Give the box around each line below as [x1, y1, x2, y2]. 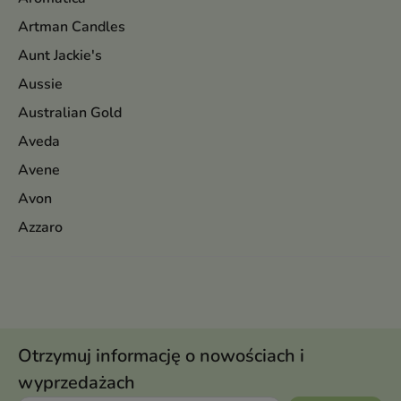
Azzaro [18, 218, 63, 237]
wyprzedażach [18, 371, 135, 395]
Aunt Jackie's [18, 46, 102, 65]
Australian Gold [18, 103, 122, 123]
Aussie [18, 74, 63, 94]
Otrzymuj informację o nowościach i [18, 344, 304, 368]
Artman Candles [18, 17, 125, 37]
